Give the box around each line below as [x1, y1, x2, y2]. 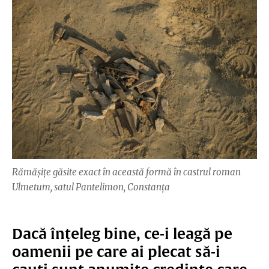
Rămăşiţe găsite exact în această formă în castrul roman [12, 166, 241, 178]
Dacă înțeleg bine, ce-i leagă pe [12, 225, 232, 242]
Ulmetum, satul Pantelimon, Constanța [12, 181, 170, 193]
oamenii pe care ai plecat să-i [12, 243, 220, 260]
